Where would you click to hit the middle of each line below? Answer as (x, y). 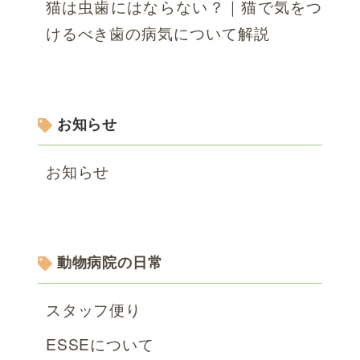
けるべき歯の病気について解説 (158, 32)
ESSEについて (100, 344)
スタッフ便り (94, 309)
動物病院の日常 (110, 262)
